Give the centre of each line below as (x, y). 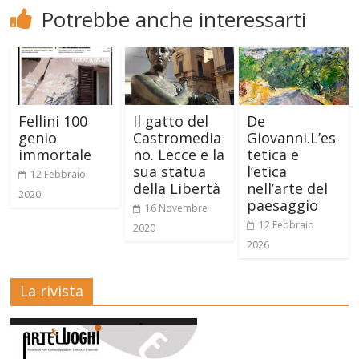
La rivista (52, 290)
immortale (55, 154)
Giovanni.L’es (291, 137)
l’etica (266, 171)
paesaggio (282, 205)
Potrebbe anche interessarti (174, 20)
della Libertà (176, 188)
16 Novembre (176, 208)
